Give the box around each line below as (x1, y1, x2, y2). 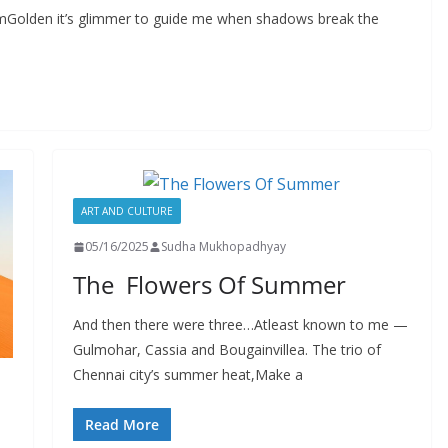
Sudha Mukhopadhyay (160, 238, 286, 255)
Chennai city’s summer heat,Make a (72, 365, 303, 384)
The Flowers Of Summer (72, 268, 346, 301)
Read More (84, 415, 159, 434)
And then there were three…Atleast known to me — (72, 315, 408, 334)
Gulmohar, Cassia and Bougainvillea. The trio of (72, 340, 381, 359)
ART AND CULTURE (80, 204, 173, 218)
